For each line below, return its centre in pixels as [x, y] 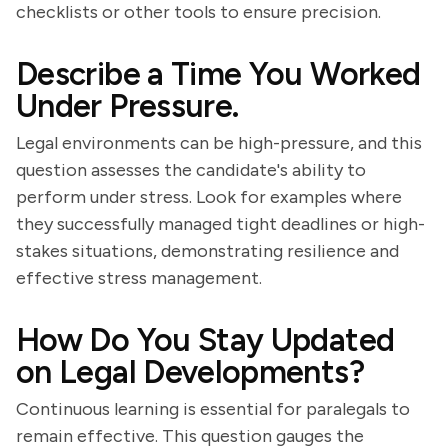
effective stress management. [139, 278]
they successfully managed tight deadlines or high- [220, 224]
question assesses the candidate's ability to [191, 170]
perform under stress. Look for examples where [209, 197]
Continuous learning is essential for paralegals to [213, 409]
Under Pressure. [127, 106]
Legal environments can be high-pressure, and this [219, 143]
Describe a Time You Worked [218, 74]
